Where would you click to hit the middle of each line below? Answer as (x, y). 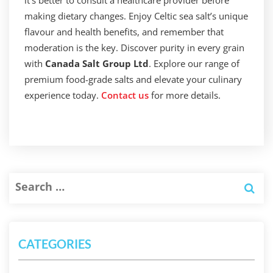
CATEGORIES (55, 244)
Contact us (125, 95)
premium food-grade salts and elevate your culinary (133, 79)
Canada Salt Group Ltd (97, 63)
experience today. (63, 95)
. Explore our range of (194, 63)
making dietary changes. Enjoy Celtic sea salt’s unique (136, 16)
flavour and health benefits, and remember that (124, 32)
